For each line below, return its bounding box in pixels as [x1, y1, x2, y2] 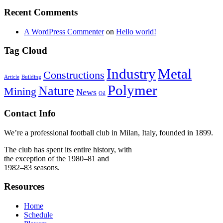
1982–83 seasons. [4, 163, 60, 172]
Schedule [24, 211, 53, 219]
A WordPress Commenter [24, 27, 104, 36]
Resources [4, 181, 44, 192]
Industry [107, 66, 156, 82]
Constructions [43, 69, 105, 82]
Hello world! [116, 27, 156, 36]
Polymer [108, 82, 157, 99]
